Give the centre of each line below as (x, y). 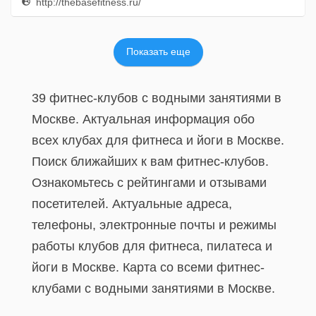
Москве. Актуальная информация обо (143, 119)
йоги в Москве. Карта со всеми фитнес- (148, 267)
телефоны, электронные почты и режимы (154, 225)
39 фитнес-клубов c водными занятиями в (157, 98)
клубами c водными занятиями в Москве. (153, 288)
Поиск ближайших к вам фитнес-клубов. (150, 162)
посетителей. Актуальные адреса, (132, 204)
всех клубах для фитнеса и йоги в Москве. (158, 140)
